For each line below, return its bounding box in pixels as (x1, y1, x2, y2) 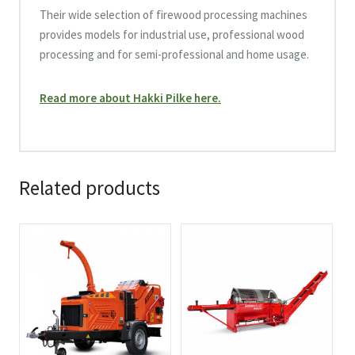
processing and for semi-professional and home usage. (40, 47, 309, 62)
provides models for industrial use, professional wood (40, 27, 304, 42)
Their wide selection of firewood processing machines (40, 7, 307, 22)
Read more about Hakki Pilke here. (40, 90, 221, 105)
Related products (19, 175, 160, 200)
